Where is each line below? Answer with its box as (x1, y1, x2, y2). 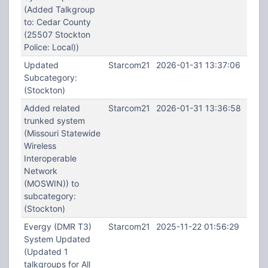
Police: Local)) (23, 42, 79, 52)
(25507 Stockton (23, 29, 90, 39)
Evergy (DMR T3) (23, 221, 92, 232)
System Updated (23, 234, 90, 244)
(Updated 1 (23, 246, 68, 257)
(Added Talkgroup (23, 4, 95, 14)
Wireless (23, 141, 56, 151)
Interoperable (23, 153, 77, 163)
